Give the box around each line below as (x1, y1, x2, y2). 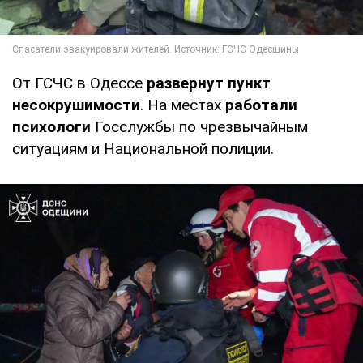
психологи (12, 117, 91, 136)
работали (225, 95, 297, 114)
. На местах (140, 95, 225, 114)
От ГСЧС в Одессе (12, 73, 147, 92)
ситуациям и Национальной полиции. (12, 139, 274, 158)
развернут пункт (147, 73, 271, 92)
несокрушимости (12, 95, 140, 114)
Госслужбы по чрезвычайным (91, 117, 308, 136)
